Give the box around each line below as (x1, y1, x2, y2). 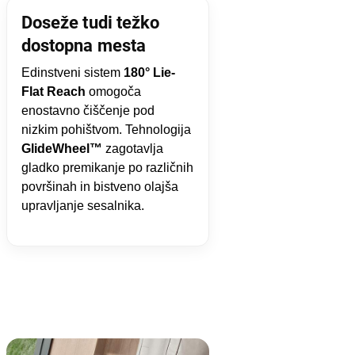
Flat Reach (21, 84, 86, 98)
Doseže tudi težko (21, 12, 160, 32)
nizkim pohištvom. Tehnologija (21, 122, 191, 136)
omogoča (85, 84, 141, 98)
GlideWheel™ (21, 141, 102, 155)
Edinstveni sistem (21, 65, 124, 79)
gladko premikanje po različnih (21, 160, 193, 174)
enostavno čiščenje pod (21, 103, 155, 117)
